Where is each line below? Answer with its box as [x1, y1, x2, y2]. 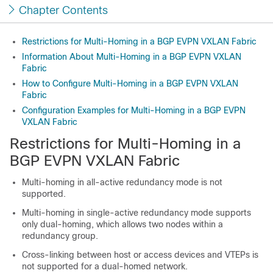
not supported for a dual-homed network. [22, 261, 188, 271]
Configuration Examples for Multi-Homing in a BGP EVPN [22, 105, 246, 115]
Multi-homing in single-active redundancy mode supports [22, 208, 251, 218]
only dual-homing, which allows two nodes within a [22, 219, 223, 229]
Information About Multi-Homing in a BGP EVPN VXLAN [22, 52, 241, 62]
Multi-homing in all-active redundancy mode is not [22, 177, 222, 187]
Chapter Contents [19, 4, 108, 16]
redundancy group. [22, 231, 98, 241]
